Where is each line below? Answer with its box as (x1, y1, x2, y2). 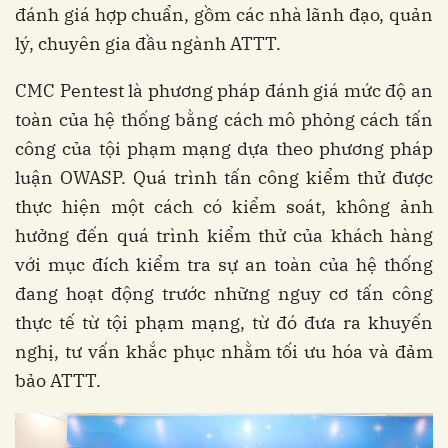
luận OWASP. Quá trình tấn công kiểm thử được (15, 166, 433, 189)
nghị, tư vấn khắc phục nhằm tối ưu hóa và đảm (15, 340, 433, 363)
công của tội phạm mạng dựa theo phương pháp (15, 137, 433, 160)
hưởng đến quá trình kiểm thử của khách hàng (15, 224, 433, 247)
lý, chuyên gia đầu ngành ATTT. (15, 32, 281, 55)
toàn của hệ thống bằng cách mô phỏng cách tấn (15, 108, 433, 131)
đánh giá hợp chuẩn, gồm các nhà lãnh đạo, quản (15, 3, 433, 26)
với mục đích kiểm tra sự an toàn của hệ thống (15, 253, 433, 276)
